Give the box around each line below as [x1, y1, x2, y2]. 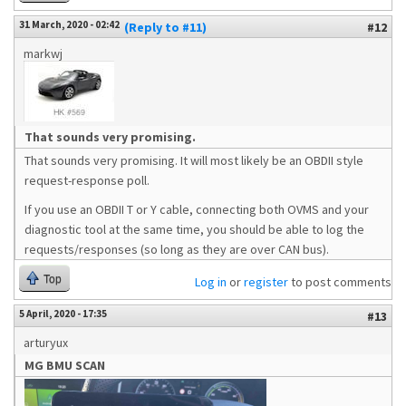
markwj [24, 45, 63, 62]
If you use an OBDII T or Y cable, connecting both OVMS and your [24, 201, 369, 217]
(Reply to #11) [124, 19, 207, 35]
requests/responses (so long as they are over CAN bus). [24, 241, 329, 257]
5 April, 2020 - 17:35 [19, 307, 107, 320]
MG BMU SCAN [24, 357, 105, 373]
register [244, 274, 288, 290]
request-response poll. [24, 172, 150, 188]
